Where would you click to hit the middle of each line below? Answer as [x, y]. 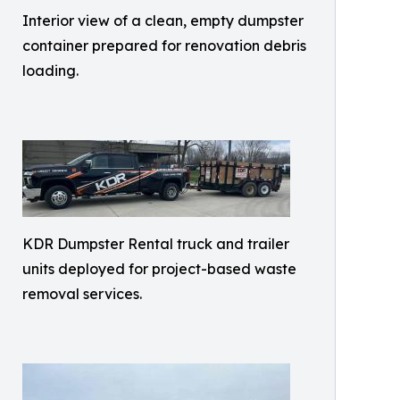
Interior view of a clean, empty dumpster [163, 21]
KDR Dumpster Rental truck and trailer [156, 244]
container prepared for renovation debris [164, 46]
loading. [50, 71]
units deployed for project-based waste [159, 269]
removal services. [82, 294]
